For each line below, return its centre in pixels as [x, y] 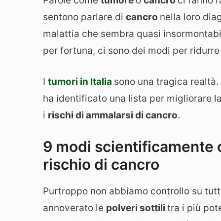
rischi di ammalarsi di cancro [113, 115]
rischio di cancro [101, 165]
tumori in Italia [80, 81]
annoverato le [74, 208]
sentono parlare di [84, 17]
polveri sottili [137, 208]
